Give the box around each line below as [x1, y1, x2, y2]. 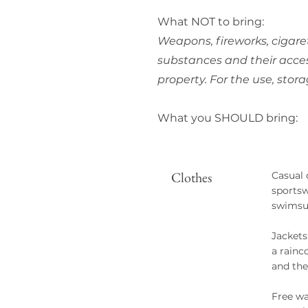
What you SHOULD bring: [157, 111, 298, 124]
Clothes [171, 168, 212, 186]
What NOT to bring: [157, 15, 264, 28]
